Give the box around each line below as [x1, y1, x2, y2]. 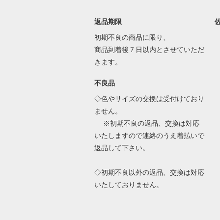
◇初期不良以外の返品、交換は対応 [94, 168, 204, 177]
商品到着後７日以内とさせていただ [94, 46, 204, 54]
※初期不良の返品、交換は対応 [94, 119, 199, 128]
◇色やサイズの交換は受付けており [94, 95, 204, 103]
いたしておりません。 [94, 181, 165, 189]
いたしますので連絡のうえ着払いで [94, 132, 204, 140]
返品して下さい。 [94, 144, 149, 152]
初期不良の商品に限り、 [94, 33, 170, 42]
